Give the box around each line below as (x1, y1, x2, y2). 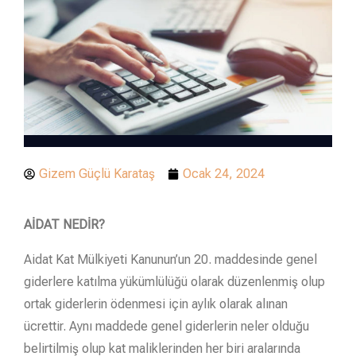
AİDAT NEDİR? (24, 216, 105, 232)
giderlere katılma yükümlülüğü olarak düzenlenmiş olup (24, 273, 325, 289)
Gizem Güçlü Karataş (39, 165, 155, 181)
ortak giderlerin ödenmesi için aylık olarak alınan (24, 296, 288, 311)
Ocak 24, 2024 (183, 165, 265, 181)
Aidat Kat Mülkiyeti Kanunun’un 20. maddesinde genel (24, 251, 317, 267)
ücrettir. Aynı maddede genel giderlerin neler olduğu (24, 318, 309, 334)
